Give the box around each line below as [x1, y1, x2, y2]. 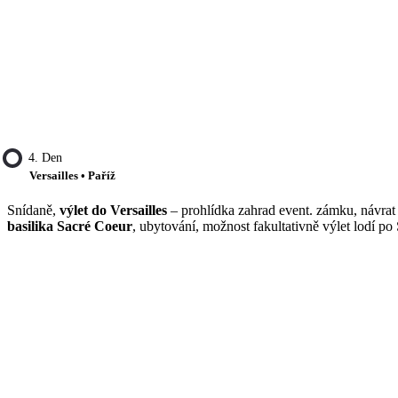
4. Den [28, 151, 62, 165]
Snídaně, [7, 202, 60, 218]
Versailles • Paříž [29, 169, 115, 183]
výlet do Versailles [60, 202, 167, 218]
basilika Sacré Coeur [7, 218, 132, 234]
